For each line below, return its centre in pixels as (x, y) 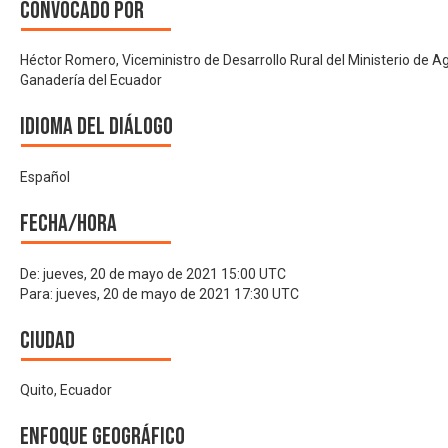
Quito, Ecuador (66, 390)
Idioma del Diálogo (96, 127)
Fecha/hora (68, 224)
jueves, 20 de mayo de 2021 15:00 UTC (164, 273)
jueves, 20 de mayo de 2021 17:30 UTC (177, 293)
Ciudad (47, 340)
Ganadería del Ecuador (91, 80)
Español (45, 177)
